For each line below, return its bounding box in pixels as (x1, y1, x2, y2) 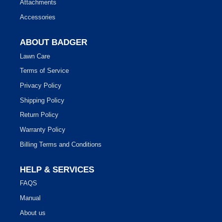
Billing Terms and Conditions (20, 140, 102, 148)
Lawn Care (20, 52, 50, 60)
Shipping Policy (20, 96, 64, 104)
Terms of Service (20, 67, 69, 75)
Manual (20, 194, 41, 202)
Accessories (20, 13, 55, 21)
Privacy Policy (20, 81, 61, 89)
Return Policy (20, 111, 58, 119)
